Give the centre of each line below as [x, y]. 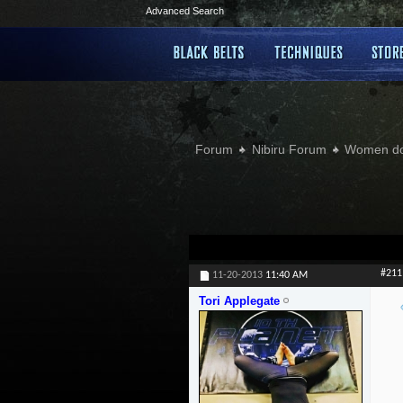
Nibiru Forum [289, 149]
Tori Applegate [239, 301]
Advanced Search [185, 11]
